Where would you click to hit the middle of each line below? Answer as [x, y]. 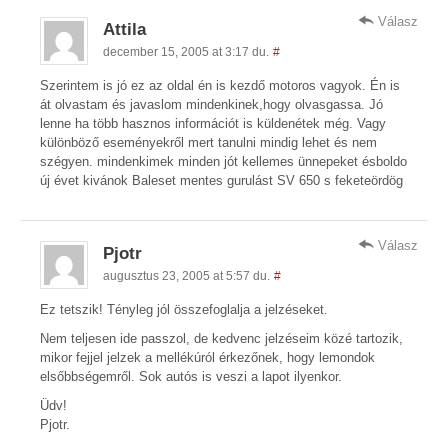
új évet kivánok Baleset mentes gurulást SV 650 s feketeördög [221, 180]
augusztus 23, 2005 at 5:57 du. [186, 275]
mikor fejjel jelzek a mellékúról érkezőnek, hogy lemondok [207, 357]
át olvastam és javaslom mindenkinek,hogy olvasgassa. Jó [211, 104]
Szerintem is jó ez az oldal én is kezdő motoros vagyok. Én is [220, 85]
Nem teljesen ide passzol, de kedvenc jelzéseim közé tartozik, [221, 338]
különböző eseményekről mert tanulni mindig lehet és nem [208, 142]
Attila [124, 29]
